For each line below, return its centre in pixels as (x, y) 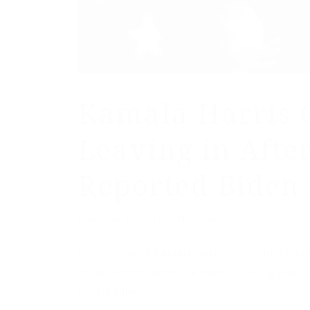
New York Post (209, 219)
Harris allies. (109, 291)
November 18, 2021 (117, 219)
